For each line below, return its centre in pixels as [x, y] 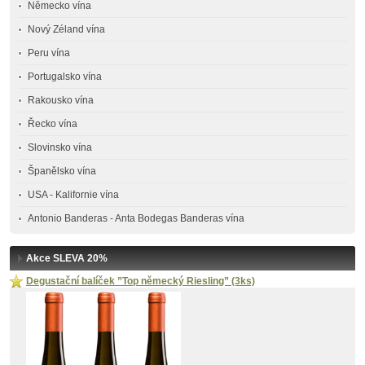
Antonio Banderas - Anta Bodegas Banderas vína [136, 218]
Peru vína [49, 53]
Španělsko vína [62, 171]
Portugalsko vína [65, 77]
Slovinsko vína [60, 147]
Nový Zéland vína [66, 29]
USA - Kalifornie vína [73, 195]
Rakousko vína [61, 100]
